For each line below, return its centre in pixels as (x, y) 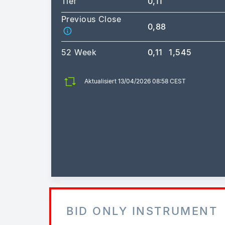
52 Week (79, 52)
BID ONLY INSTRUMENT (142, 211)
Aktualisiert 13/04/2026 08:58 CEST (135, 81)
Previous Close (91, 19)
